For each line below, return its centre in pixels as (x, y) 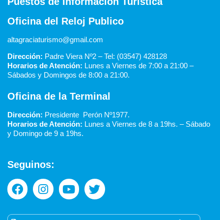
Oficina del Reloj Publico (66, 21)
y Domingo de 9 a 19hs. (45, 133)
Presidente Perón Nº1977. (86, 114)
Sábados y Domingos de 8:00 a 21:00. (69, 75)
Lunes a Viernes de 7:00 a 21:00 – (139, 65)
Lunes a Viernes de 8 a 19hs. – (134, 124)
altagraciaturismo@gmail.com (55, 40)
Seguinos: (31, 165)
